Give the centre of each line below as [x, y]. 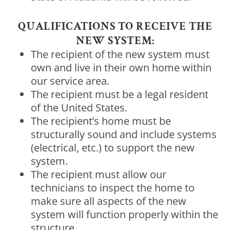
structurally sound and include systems [124, 134]
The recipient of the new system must [120, 54]
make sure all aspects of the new [109, 201]
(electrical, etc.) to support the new [113, 147]
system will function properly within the [124, 214]
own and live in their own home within [121, 67]
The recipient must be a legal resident [120, 94]
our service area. [70, 81]
